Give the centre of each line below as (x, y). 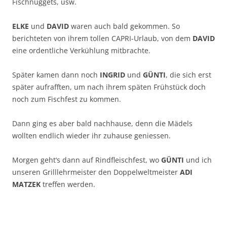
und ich (198, 160)
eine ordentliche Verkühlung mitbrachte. (81, 51)
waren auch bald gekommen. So (124, 26)
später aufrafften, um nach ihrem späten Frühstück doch (109, 87)
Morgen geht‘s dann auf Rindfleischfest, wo (87, 160)
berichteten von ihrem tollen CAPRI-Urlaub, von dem (102, 39)
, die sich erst (188, 75)
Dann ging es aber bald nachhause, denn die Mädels (102, 124)
